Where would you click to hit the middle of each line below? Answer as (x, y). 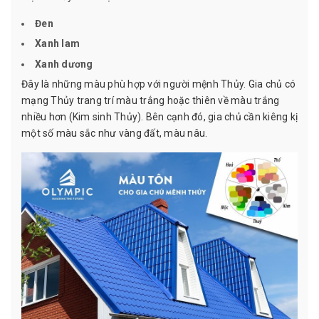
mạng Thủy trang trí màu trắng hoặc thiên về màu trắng (151, 101)
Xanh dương (64, 64)
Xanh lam (57, 44)
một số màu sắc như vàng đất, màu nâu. (115, 134)
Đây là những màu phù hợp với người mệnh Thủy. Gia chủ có (158, 84)
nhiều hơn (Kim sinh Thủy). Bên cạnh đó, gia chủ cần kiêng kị (159, 117)
